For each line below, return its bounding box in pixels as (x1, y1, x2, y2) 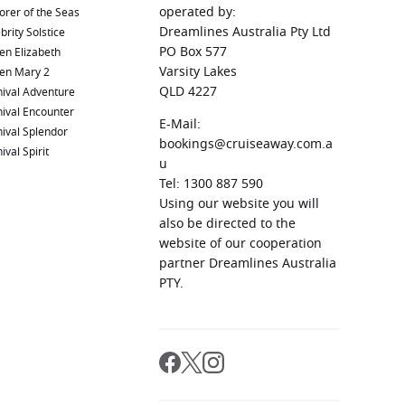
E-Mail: (159, 114, 201, 134)
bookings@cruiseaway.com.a (159, 134, 333, 154)
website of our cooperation (159, 233, 322, 253)
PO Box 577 (159, 42, 227, 61)
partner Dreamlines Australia (159, 253, 336, 273)
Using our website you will (159, 193, 319, 213)
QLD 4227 (159, 81, 217, 101)
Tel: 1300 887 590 (159, 174, 263, 193)
